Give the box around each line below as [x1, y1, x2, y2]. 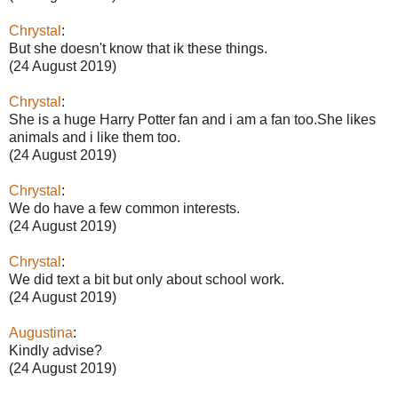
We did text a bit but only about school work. [9, 271, 284, 287]
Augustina [9, 324, 73, 340]
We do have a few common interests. [9, 200, 240, 216]
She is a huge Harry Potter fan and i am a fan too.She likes [9, 111, 376, 127]
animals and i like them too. [9, 129, 180, 145]
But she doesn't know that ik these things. [9, 40, 267, 56]
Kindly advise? [9, 342, 102, 358]
